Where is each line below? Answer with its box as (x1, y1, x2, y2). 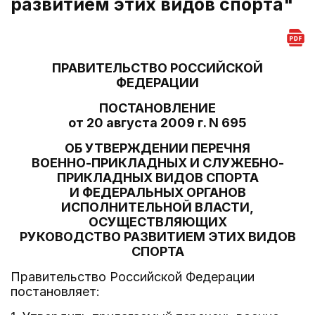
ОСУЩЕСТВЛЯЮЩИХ (88, 214, 227, 229)
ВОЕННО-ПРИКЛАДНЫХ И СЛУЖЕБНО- (31, 155, 284, 170)
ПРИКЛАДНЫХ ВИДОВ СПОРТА (56, 170, 259, 185)
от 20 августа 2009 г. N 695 (68, 115, 247, 130)
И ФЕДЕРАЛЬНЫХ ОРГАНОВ (69, 185, 246, 200)
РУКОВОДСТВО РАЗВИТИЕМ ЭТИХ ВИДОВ (19, 229, 296, 244)
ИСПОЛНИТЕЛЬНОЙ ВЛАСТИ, (61, 200, 254, 214)
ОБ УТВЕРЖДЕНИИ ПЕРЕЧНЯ (65, 141, 250, 155)
